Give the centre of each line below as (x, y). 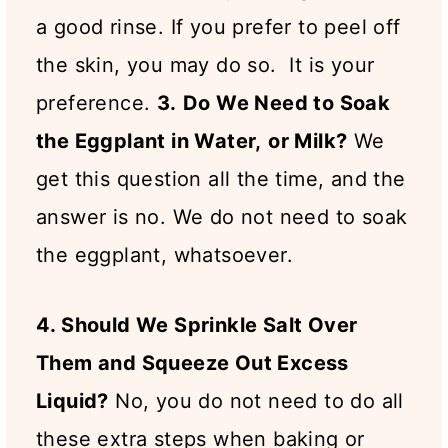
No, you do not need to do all (256, 401)
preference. (96, 103)
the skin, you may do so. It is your (205, 65)
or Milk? (308, 141)
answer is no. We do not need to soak (222, 217)
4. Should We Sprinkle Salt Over (197, 325)
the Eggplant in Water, (149, 141)
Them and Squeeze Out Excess (192, 363)
